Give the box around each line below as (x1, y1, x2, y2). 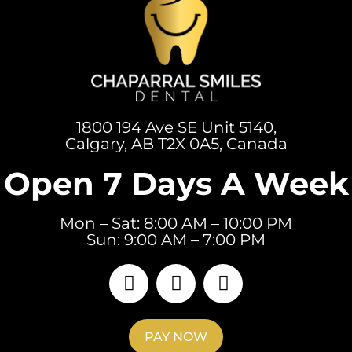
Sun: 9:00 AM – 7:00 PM (86, 229, 266, 249)
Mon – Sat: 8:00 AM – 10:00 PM (60, 213, 292, 233)
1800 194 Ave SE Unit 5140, (75, 117, 277, 137)
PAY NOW (145, 328, 207, 344)
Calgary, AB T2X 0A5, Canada (64, 134, 288, 153)
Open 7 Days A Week (3, 163, 349, 203)
